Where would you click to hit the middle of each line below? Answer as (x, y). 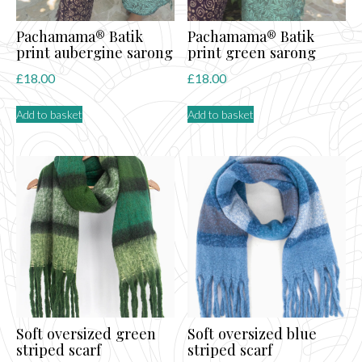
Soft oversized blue (253, 333)
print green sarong (252, 52)
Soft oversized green (86, 333)
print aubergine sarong (95, 52)
